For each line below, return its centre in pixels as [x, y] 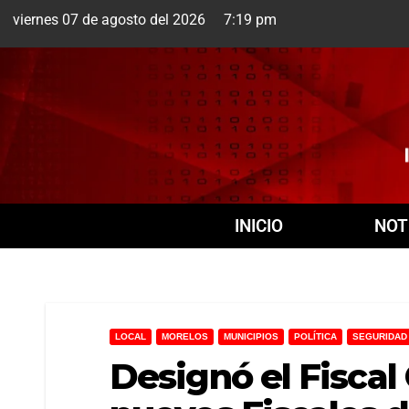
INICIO [259, 226]
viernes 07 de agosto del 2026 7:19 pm [143, 20]
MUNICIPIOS [251, 337]
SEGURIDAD [380, 337]
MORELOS [185, 337]
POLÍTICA [315, 337]
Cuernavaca [301, 22]
